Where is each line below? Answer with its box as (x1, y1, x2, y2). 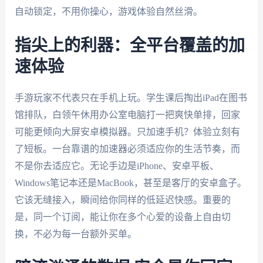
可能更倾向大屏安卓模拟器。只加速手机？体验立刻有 (14, 126, 240, 137)
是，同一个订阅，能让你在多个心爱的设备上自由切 (14, 211, 231, 222)
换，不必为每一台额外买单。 (14, 228, 137, 239)
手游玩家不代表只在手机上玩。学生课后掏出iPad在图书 (14, 92, 247, 103)
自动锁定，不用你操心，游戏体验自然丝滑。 (14, 6, 203, 17)
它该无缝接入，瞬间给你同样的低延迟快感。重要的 (14, 194, 231, 205)
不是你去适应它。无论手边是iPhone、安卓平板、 (14, 160, 219, 171)
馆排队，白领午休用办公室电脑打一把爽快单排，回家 (14, 109, 240, 120)
